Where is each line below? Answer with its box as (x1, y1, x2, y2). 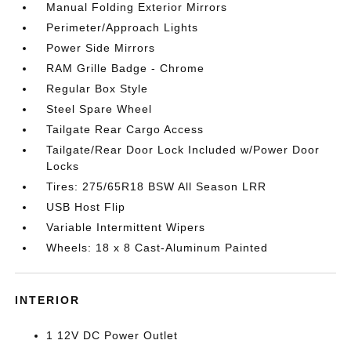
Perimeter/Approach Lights (46, 21, 199, 34)
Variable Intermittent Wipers (46, 221, 206, 233)
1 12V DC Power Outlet (46, 329, 179, 342)
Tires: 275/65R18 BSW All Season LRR (46, 180, 267, 193)
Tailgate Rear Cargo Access (46, 123, 204, 136)
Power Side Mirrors (46, 42, 156, 54)
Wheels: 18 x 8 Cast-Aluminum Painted (46, 241, 269, 254)
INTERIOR (15, 294, 81, 306)
